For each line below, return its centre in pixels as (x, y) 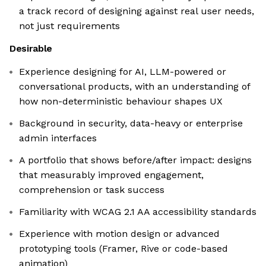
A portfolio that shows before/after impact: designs (135, 160)
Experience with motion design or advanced (119, 234)
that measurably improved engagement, (111, 175)
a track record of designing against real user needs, (137, 11)
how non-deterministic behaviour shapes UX (121, 102)
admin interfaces (58, 138)
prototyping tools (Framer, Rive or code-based (123, 249)
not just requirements (69, 26)
